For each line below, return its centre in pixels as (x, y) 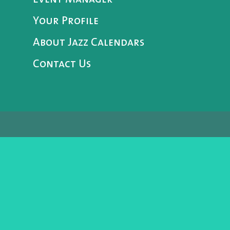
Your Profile (65, 22)
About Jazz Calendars (88, 43)
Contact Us (62, 65)
